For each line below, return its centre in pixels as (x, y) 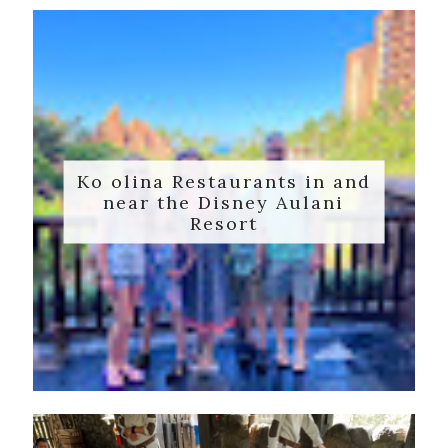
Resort (223, 223)
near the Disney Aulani (224, 202)
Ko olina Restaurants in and (223, 181)
